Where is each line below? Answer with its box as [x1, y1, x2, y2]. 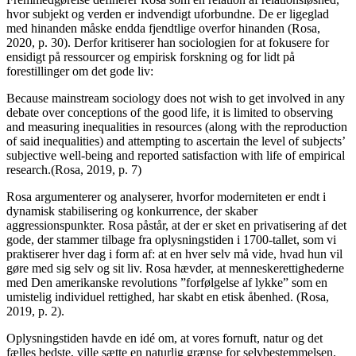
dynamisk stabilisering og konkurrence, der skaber [6, 203, 257, 218]
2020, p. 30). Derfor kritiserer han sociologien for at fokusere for [6, 35, 329, 49]
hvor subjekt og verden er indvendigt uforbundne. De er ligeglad [6, 6, 329, 21]
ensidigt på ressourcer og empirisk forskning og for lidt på [6, 49, 295, 64]
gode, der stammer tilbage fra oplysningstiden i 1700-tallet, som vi [6, 232, 336, 246]
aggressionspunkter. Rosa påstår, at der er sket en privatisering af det [6, 218, 346, 232]
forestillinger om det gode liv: [6, 64, 153, 78]
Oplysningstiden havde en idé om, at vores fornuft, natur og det [6, 331, 323, 345]
